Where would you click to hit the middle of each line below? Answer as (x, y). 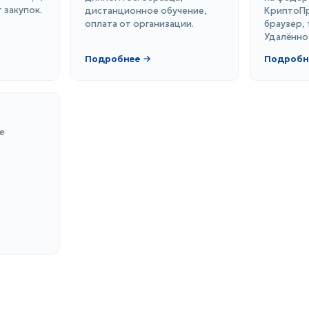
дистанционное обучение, (146, 11)
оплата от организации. (140, 24)
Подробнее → (118, 59)
